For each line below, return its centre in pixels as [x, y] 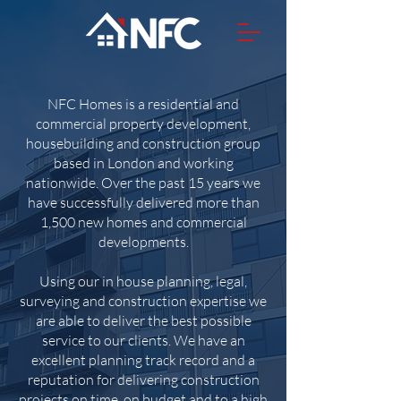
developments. [143, 242]
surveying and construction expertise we [143, 301]
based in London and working [143, 163]
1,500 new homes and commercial [143, 222]
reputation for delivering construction [143, 380]
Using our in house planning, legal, [143, 281]
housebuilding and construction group [143, 143]
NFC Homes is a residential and [143, 104]
